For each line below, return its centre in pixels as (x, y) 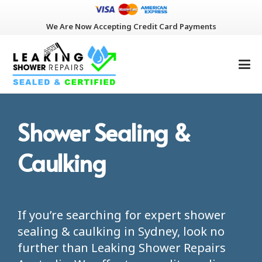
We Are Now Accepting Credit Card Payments (131, 26)
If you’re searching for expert (99, 215)
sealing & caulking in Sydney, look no (121, 231)
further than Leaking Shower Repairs (122, 248)
